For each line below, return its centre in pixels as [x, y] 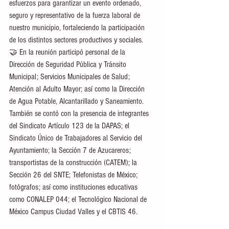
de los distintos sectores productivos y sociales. [76, 40]
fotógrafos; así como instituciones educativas [74, 187]
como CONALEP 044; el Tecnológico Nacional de [79, 199]
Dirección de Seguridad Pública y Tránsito [69, 64]
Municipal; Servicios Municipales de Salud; [71, 77]
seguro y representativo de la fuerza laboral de [76, 15]
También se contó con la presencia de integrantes [80, 113]
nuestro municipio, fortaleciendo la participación [78, 28]
